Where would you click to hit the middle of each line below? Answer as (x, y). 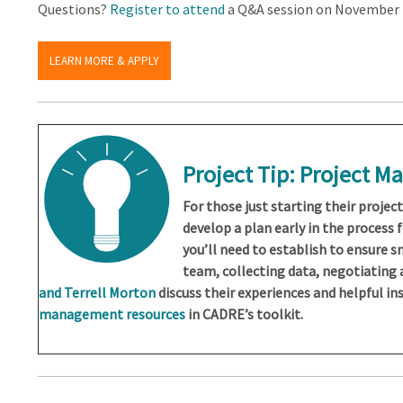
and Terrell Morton (97, 293)
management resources (112, 314)
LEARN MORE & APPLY (104, 60)
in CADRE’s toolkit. (244, 314)
